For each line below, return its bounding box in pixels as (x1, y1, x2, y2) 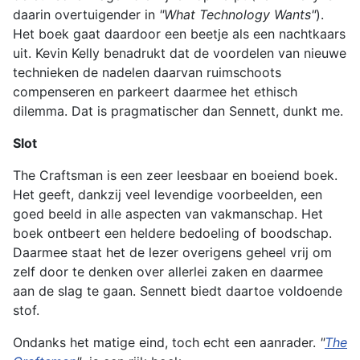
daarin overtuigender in (13, 6, 159, 22)
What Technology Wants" (164, 6, 316, 22)
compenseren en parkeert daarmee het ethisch (13, 83, 297, 100)
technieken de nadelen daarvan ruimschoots (13, 63, 281, 80)
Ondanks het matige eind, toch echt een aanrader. (13, 333, 320, 350)
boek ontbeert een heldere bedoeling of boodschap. (13, 224, 332, 241)
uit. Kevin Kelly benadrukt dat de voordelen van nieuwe (13, 44, 346, 61)
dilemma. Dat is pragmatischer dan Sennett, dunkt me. (13, 102, 343, 119)
